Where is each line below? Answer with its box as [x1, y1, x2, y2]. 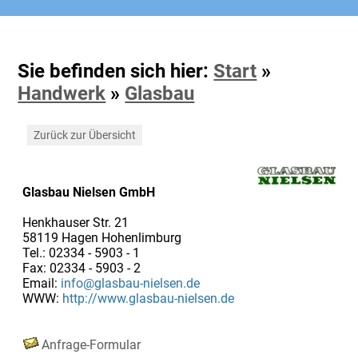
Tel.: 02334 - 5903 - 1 [22, 245, 140, 261]
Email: [22, 275, 61, 291]
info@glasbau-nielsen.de [60, 275, 200, 291]
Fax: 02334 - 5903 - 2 [22, 260, 141, 276]
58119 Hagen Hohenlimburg [22, 229, 181, 245]
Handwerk [18, 82, 106, 105]
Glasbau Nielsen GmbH [22, 184, 155, 200]
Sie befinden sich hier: [18, 59, 214, 82]
